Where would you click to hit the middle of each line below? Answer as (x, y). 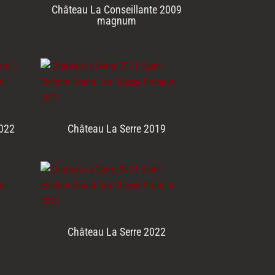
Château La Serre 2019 (116, 129)
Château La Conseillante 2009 (116, 10)
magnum (116, 21)
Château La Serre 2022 (116, 232)
